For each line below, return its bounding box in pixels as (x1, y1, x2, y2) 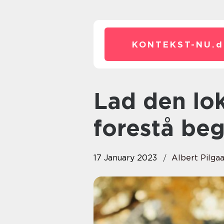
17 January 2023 (93, 153, 157, 162)
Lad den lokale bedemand (93, 87, 107, 114)
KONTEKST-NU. (132, 39, 216, 49)
